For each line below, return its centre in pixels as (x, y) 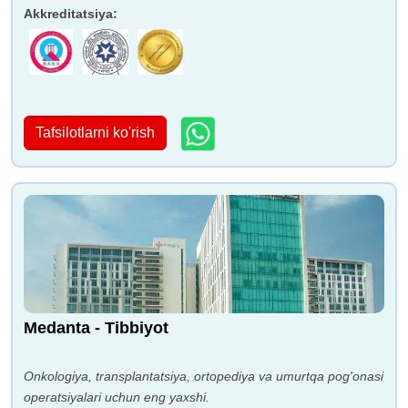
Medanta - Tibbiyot (96, 327)
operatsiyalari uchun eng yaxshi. (117, 397)
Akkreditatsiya (68, 13)
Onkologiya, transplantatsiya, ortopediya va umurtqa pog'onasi (204, 376)
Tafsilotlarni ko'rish (95, 133)
